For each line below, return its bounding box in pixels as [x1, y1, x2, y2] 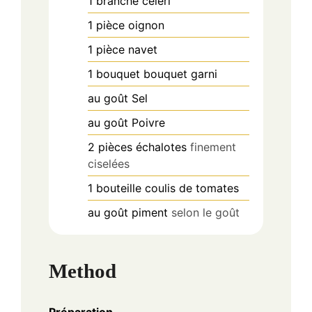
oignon [128, 17, 164, 32]
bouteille [96, 180, 141, 195]
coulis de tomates [145, 180, 239, 195]
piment [132, 205, 168, 219]
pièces [98, 139, 132, 154]
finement [190, 139, 236, 154]
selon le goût [171, 205, 240, 219]
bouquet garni [143, 66, 217, 81]
